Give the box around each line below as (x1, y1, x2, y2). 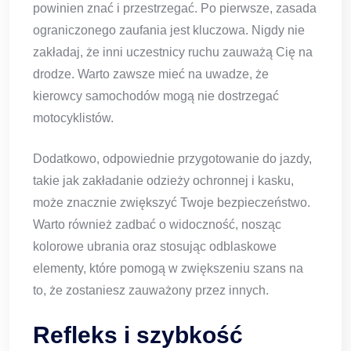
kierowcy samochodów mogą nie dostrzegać (33, 89, 279, 103)
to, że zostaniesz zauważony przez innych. (33, 284, 269, 298)
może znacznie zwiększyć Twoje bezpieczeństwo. (33, 196, 310, 210)
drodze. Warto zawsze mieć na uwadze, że (33, 67, 269, 81)
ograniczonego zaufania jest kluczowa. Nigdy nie (33, 24, 305, 38)
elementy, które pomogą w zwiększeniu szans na (33, 262, 303, 276)
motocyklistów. (33, 111, 114, 125)
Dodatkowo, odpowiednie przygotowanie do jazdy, (33, 152, 312, 166)
